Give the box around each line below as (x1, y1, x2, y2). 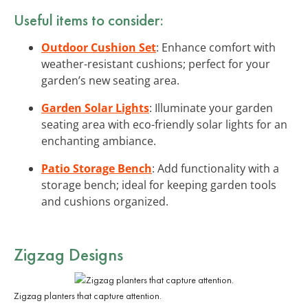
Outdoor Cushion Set (41, 39, 156, 55)
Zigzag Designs (14, 242, 123, 266)
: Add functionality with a (152, 160, 279, 176)
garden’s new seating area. (41, 72, 179, 88)
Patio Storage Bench (41, 160, 152, 176)
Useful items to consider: (14, 9, 164, 30)
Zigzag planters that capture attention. (14, 289, 162, 302)
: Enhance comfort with (156, 39, 276, 55)
